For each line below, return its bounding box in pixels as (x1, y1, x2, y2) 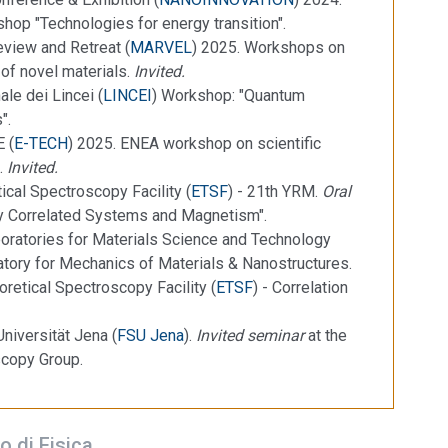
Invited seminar (196, 325, 304, 345)
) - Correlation (253, 277, 348, 297)
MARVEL (130, 37, 192, 57)
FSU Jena (117, 325, 184, 345)
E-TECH (14, 133, 68, 153)
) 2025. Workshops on (192, 37, 345, 57)
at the (304, 325, 347, 345)
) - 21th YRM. (228, 181, 322, 201)
